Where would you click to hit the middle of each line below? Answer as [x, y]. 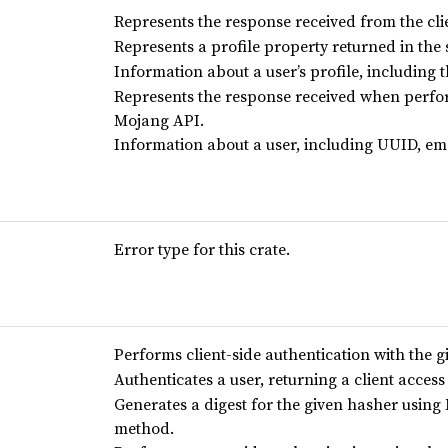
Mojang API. [158, 119]
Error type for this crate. [201, 248]
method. [143, 427]
